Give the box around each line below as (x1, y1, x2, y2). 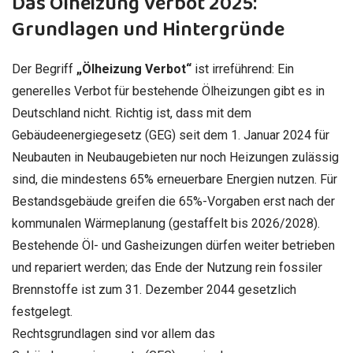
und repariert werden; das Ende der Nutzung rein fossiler (12, 259, 322, 275)
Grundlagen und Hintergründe (12, 13, 284, 46)
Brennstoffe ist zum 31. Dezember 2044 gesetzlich (12, 281, 296, 297)
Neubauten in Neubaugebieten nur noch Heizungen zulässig (12, 149, 339, 165)
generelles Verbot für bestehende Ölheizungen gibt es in (12, 83, 325, 98)
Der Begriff (12, 61, 76, 76)
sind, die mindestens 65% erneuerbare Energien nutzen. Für (12, 171, 337, 187)
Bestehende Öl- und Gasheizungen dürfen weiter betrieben (12, 237, 335, 253)
